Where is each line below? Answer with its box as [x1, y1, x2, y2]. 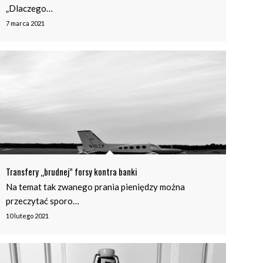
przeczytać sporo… [6, 195, 80, 206]
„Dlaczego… [6, 3, 53, 14]
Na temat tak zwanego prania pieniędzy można [6, 181, 186, 192]
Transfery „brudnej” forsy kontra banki [6, 164, 138, 178]
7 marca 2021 [6, 19, 45, 28]
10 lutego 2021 [6, 211, 49, 220]
